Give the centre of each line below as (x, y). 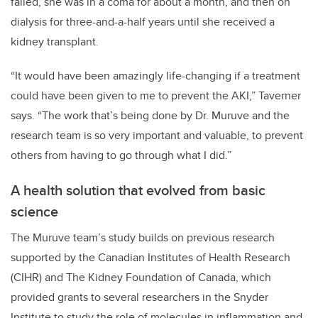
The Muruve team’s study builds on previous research (143, 238)
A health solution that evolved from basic (138, 190)
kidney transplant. (55, 42)
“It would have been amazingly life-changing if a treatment (155, 76)
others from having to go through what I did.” (121, 155)
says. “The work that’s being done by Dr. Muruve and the (150, 116)
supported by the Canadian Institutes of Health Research (150, 258)
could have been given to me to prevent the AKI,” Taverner (156, 96)
